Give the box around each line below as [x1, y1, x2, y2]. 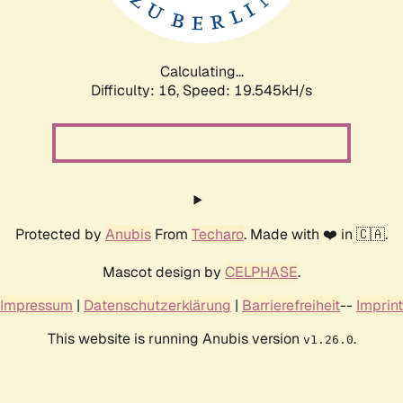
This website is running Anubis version [47, 328, 303, 348]
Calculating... [159, 61, 244, 81]
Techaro [192, 224, 244, 244]
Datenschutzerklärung [84, 295, 231, 315]
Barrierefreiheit [242, 295, 340, 315]
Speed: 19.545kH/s [183, 80, 312, 100]
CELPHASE [225, 262, 298, 282]
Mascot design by [103, 262, 225, 282]
